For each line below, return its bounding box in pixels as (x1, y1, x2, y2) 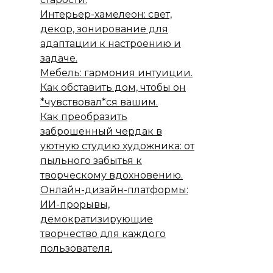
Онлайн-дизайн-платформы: (40, 184, 188, 196)
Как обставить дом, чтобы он (40, 82, 186, 93)
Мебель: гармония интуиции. (40, 67, 193, 79)
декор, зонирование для (40, 23, 168, 35)
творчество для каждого (40, 228, 166, 239)
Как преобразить (40, 111, 127, 122)
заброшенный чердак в (40, 126, 162, 137)
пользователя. (40, 243, 112, 254)
